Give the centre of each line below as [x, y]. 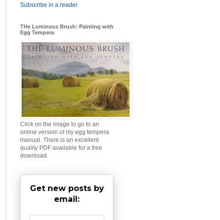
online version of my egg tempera [65, 132]
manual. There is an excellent [59, 140]
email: [67, 199]
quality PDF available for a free [61, 148]
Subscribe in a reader [49, 5]
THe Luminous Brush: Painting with [67, 27]
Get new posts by [67, 188]
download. [34, 156]
